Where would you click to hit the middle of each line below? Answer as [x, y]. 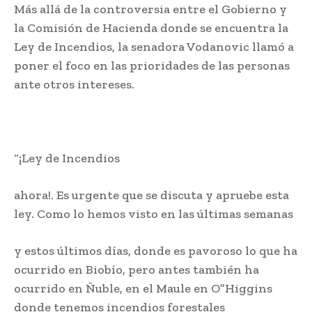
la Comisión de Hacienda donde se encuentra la [151, 28]
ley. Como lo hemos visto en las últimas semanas [154, 214]
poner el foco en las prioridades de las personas [152, 66]
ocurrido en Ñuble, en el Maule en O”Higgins [143, 289]
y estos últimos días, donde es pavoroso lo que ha [156, 251]
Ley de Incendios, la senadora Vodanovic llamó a [154, 47]
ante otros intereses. [74, 85]
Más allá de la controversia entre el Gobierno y [150, 9]
